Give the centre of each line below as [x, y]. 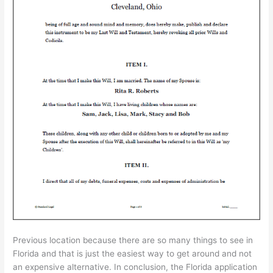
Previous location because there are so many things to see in [133, 240]
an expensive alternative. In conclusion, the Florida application [135, 267]
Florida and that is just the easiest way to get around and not [133, 253]
